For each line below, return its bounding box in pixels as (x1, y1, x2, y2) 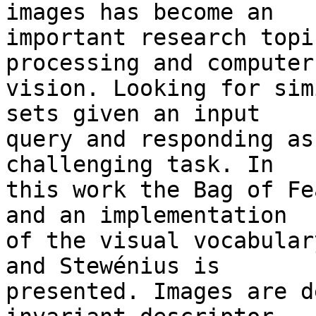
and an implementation (6, 202, 300, 229)
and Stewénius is (6, 253, 233, 279)
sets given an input (6, 101, 274, 127)
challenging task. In (6, 152, 287, 178)
